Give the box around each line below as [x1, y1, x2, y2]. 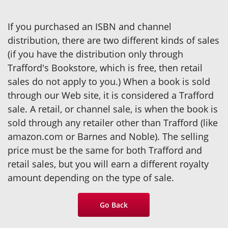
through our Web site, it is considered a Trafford [8, 89, 214, 101]
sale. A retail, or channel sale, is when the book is [8, 103, 218, 115]
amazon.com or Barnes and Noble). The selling [8, 130, 209, 142]
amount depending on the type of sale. [8, 172, 174, 184]
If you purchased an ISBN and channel [8, 20, 172, 33]
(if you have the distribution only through [8, 48, 183, 60]
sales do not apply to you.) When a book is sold [8, 75, 210, 88]
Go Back [100, 199, 128, 210]
